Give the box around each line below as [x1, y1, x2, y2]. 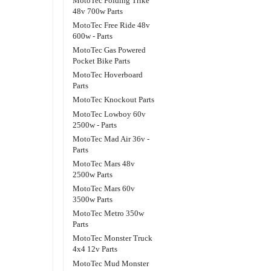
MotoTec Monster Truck [73, 233, 153, 243]
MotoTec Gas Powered [73, 45, 146, 54]
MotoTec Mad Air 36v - [73, 134, 150, 143]
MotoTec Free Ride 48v [73, 20, 151, 30]
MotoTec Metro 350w [73, 209, 145, 218]
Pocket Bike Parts [73, 56, 131, 65]
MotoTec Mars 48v [73, 158, 135, 168]
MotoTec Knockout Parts [73, 95, 155, 105]
